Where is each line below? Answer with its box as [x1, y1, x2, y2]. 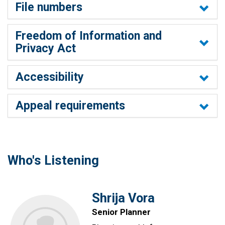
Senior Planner [91, 206, 151, 217]
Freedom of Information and [16, 29, 162, 43]
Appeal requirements [16, 99, 125, 113]
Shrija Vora [91, 190, 155, 205]
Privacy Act [16, 42, 76, 56]
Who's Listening [8, 153, 99, 168]
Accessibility [16, 70, 84, 84]
